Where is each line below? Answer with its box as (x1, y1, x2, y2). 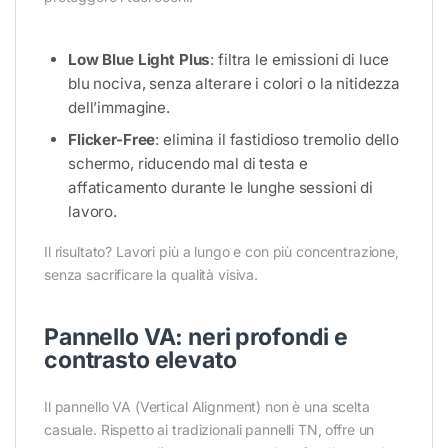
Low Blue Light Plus (68, 50, 211, 70)
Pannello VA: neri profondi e (44, 323, 349, 352)
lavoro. (68, 202, 118, 222)
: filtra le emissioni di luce (210, 50, 390, 70)
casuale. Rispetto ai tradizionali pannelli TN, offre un (44, 421, 375, 439)
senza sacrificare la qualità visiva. (44, 266, 258, 284)
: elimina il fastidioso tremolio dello (155, 130, 400, 150)
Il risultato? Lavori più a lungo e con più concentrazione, (44, 243, 399, 261)
